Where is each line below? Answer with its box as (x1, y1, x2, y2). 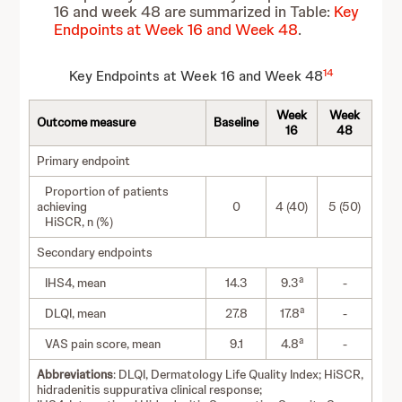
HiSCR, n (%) (37, 214, 114, 230)
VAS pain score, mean (37, 336, 162, 352)
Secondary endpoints (37, 244, 153, 260)
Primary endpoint (37, 153, 131, 169)
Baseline (214, 114, 259, 130)
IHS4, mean (37, 275, 107, 291)
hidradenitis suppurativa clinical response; (37, 381, 263, 398)
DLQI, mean (37, 305, 107, 321)
